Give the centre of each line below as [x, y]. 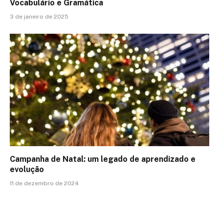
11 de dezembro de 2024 [44, 183]
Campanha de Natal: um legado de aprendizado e [103, 159]
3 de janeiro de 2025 [39, 17]
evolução [27, 169]
